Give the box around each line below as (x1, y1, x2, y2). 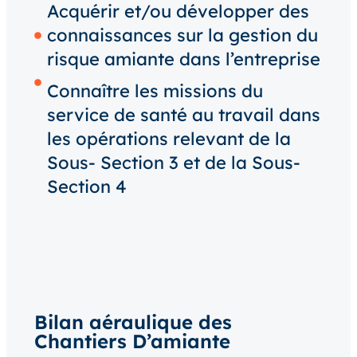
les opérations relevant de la (46, 127, 291, 151)
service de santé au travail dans (46, 104, 320, 127)
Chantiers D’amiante (33, 328, 230, 353)
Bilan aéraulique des (33, 309, 232, 334)
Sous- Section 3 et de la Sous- (46, 151, 300, 175)
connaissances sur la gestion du (46, 24, 318, 47)
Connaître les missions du (46, 80, 263, 103)
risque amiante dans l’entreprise (46, 48, 320, 71)
